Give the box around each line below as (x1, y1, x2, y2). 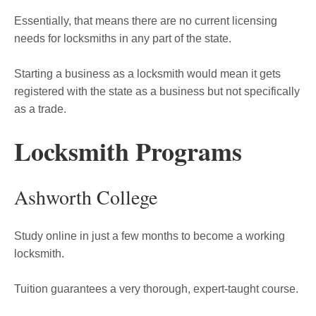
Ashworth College (14, 183, 157, 211)
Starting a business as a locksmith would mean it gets (14, 68, 281, 80)
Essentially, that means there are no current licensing (14, 15, 277, 28)
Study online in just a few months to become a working (14, 230, 285, 243)
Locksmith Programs (14, 133, 242, 170)
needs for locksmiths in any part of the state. (14, 32, 231, 45)
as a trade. (14, 103, 66, 116)
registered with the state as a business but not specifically (14, 85, 300, 98)
